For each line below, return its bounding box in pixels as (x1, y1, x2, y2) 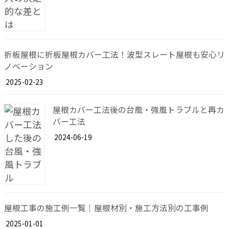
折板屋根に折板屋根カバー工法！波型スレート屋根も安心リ (4, 48, 225, 60)
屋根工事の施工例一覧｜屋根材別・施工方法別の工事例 (4, 201, 209, 214)
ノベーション (4, 60, 53, 72)
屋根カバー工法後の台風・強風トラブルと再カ (53, 104, 224, 116)
